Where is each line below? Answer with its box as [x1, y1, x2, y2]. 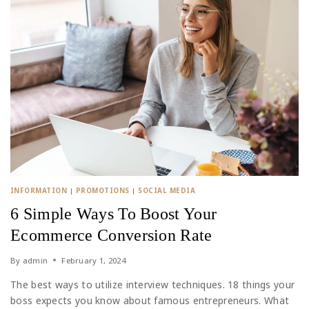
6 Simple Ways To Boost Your [10, 204, 217, 223]
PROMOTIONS [75, 186, 130, 195]
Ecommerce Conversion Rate [10, 226, 212, 244]
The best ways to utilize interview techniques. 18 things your [10, 277, 295, 291]
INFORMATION [10, 186, 68, 195]
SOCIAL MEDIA [138, 186, 196, 195]
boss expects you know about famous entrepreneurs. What [10, 293, 290, 307]
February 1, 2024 [61, 255, 126, 266]
